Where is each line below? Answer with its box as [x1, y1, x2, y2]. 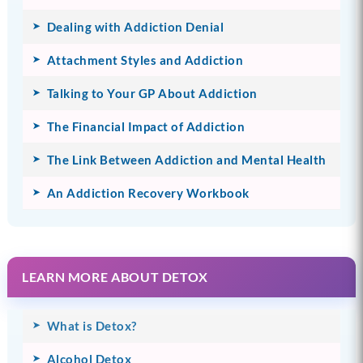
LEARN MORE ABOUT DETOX [21, 268, 209, 284]
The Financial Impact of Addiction [46, 118, 246, 134]
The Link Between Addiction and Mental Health [46, 152, 327, 167]
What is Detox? [46, 318, 137, 333]
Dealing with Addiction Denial [46, 19, 224, 34]
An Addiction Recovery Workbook [46, 185, 250, 200]
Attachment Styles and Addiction [46, 52, 244, 67]
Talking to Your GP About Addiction [46, 85, 258, 100]
